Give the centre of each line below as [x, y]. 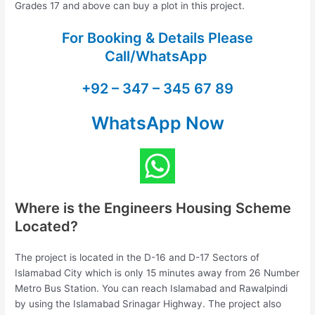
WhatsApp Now [157, 123]
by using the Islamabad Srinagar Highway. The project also [148, 304]
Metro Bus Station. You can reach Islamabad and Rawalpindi [152, 289]
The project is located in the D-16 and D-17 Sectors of [137, 258]
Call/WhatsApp [157, 57]
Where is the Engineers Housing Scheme [153, 208]
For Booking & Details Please [157, 38]
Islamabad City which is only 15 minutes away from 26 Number [157, 273]
